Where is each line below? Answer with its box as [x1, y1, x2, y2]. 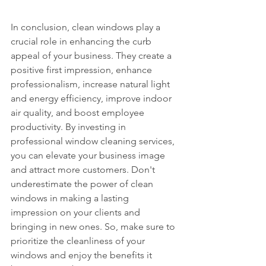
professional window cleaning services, [11, 135, 177, 147]
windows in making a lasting [11, 192, 131, 204]
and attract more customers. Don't [11, 164, 157, 175]
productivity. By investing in [11, 121, 128, 132]
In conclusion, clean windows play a [11, 21, 163, 33]
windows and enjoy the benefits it [11, 249, 154, 261]
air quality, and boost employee [11, 107, 147, 118]
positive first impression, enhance [11, 64, 154, 75]
